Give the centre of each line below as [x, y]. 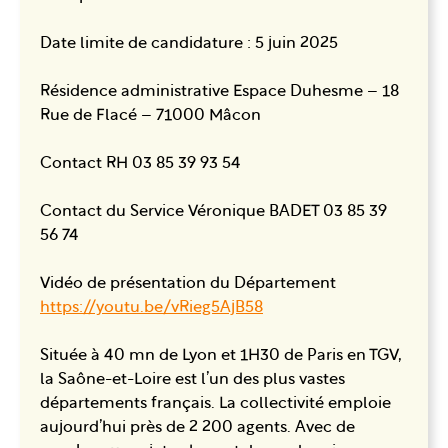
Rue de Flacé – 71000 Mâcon [150, 115]
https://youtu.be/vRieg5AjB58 [151, 307]
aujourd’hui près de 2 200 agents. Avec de [197, 427]
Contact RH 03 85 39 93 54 [140, 163]
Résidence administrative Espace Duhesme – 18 [219, 91]
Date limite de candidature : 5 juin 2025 [189, 43]
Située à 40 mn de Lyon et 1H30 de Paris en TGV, [221, 355]
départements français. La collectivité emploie [215, 403]
